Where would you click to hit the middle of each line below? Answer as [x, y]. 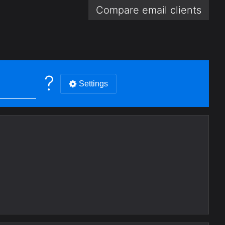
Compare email [133, 10]
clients [186, 10]
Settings [93, 83]
